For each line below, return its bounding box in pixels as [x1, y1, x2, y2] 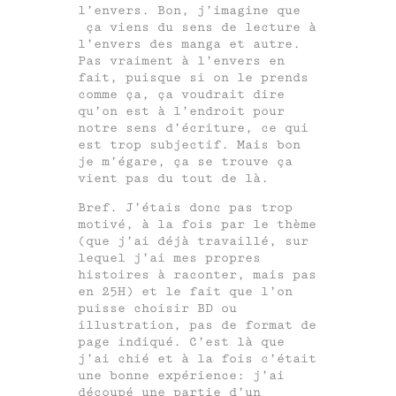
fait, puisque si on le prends [78, 70, 308, 86]
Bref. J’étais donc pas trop [78, 200, 293, 216]
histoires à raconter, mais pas [78, 267, 316, 283]
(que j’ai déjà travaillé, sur [78, 233, 308, 249]
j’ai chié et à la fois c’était [78, 351, 316, 367]
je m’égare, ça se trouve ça [78, 154, 293, 170]
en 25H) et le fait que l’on [78, 284, 293, 300]
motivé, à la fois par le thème [78, 217, 316, 232]
